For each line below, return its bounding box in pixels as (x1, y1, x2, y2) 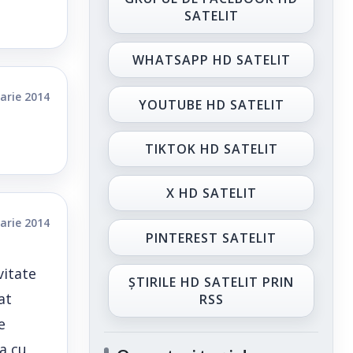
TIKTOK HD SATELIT (144, 139, 278, 158)
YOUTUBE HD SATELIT (138, 95, 284, 113)
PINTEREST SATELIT (146, 229, 277, 247)
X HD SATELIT (165, 184, 257, 203)
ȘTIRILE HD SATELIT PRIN (128, 273, 294, 292)
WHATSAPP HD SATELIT (132, 51, 291, 69)
